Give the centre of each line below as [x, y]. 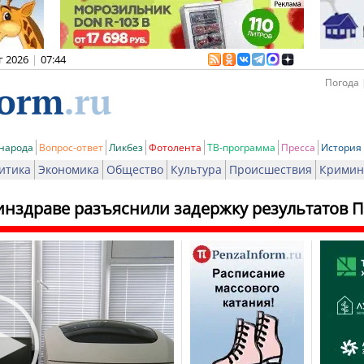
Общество [135, 169]
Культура [196, 169]
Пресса [298, 147]
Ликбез [126, 147]
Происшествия [271, 169]
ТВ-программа [241, 147]
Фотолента [175, 147]
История [341, 147]
